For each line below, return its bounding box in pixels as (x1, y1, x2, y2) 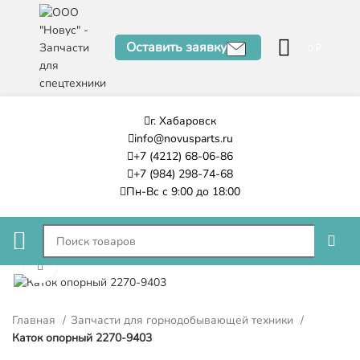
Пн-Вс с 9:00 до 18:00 (126, 184, 240, 199)
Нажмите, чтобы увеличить (56, 259, 190, 274)
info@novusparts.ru (133, 131, 233, 146)
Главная (12, 312, 59, 328)
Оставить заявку (125, 39, 227, 57)
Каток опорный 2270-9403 (12, 329, 152, 346)
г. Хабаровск (150, 113, 216, 129)
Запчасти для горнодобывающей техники (71, 312, 297, 328)
